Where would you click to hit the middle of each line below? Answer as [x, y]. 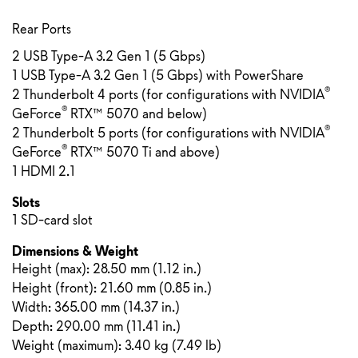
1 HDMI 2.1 [44, 171]
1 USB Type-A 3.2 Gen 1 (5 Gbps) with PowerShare [158, 76]
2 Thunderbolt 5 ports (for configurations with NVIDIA [168, 133]
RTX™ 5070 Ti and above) [145, 152]
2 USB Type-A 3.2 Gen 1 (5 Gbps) [109, 56]
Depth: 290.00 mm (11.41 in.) [96, 326]
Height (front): [56, 288]
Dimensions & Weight [75, 251]
